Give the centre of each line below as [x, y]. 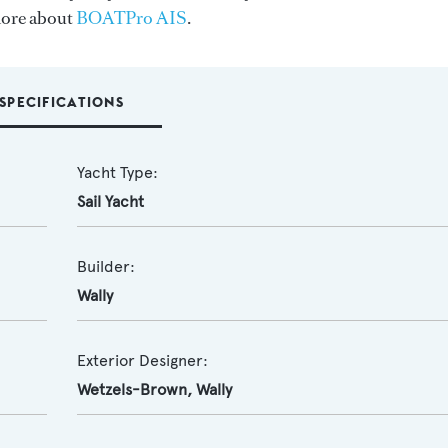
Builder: [105, 266]
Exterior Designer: [142, 360]
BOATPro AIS [131, 18]
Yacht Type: [117, 172]
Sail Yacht [110, 201]
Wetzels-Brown [131, 389]
